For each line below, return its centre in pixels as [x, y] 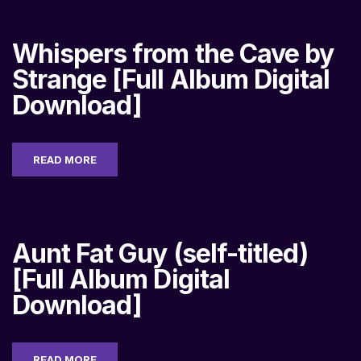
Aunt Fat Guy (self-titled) [160, 253]
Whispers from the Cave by [173, 54]
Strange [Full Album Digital [171, 79]
